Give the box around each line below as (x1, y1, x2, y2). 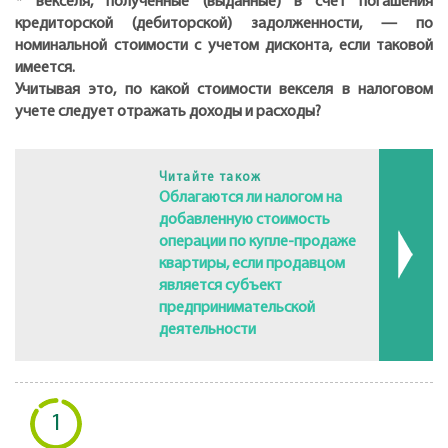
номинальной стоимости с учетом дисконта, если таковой (15, 38, 433, 55)
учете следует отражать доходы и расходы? (15, 104, 324, 121)
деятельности (158, 321, 256, 338)
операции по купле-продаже (158, 233, 356, 250)
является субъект (158, 277, 282, 294)
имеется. (15, 60, 78, 77)
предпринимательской (158, 299, 315, 316)
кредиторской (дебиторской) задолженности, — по (15, 16, 433, 33)
